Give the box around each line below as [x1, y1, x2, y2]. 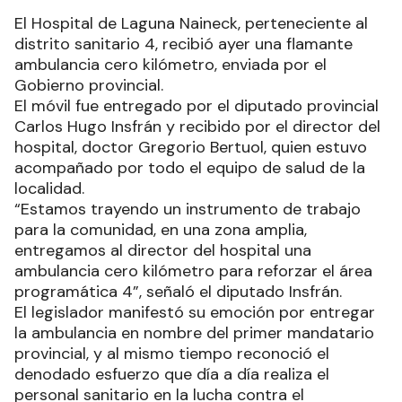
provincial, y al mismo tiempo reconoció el [14, 343, 329, 364]
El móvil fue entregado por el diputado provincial [14, 95, 379, 117]
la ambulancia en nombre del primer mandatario [14, 322, 374, 344]
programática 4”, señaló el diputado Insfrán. [14, 281, 342, 302]
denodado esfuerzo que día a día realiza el [14, 363, 329, 385]
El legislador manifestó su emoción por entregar [14, 301, 375, 323]
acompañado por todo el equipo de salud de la [14, 157, 365, 179]
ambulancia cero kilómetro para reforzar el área [14, 260, 372, 282]
